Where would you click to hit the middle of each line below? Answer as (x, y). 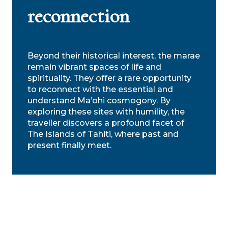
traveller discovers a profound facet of (106, 123)
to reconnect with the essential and (100, 89)
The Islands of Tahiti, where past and (103, 134)
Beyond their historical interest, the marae (114, 55)
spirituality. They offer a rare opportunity (109, 78)
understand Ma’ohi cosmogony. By (99, 100)
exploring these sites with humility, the (106, 111)
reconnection (78, 16)
